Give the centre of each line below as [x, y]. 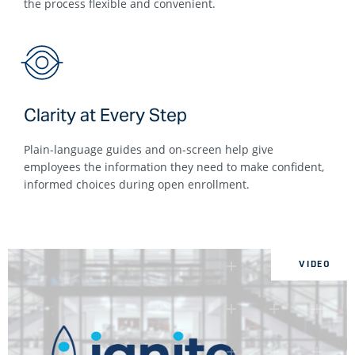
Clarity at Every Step [105, 115]
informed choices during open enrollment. [137, 184]
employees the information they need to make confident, [174, 166]
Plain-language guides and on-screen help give [149, 149]
